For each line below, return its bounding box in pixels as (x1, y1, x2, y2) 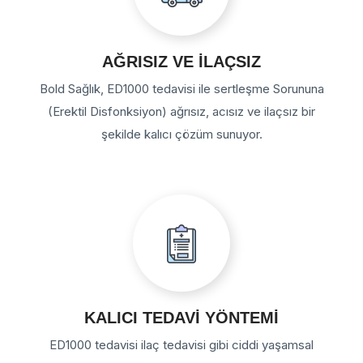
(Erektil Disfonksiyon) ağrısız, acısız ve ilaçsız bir (48, 103, 315, 119)
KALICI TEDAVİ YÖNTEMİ (84, 308, 279, 327)
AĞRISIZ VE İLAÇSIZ (102, 52, 261, 70)
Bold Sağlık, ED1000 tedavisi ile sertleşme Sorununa (39, 80, 324, 96)
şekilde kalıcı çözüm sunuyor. (100, 126, 263, 142)
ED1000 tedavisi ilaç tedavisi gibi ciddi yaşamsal (49, 336, 314, 352)
